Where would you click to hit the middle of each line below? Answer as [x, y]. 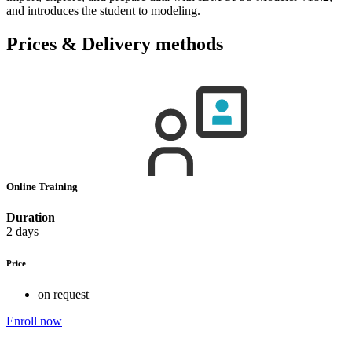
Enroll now [34, 321]
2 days [22, 231]
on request [63, 294]
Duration [31, 217]
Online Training [43, 186]
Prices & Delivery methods [115, 44]
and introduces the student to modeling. [103, 10]
